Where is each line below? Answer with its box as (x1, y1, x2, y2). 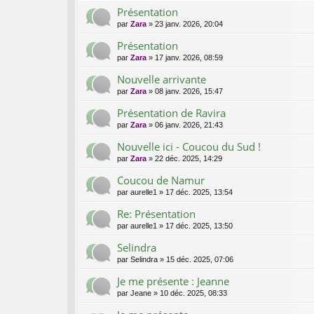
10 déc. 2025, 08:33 (160, 289, 227, 298)
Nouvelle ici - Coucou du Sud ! (117, 139, 261, 154)
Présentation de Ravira (117, 106, 226, 121)
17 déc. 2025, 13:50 (165, 221, 233, 231)
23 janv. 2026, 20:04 (155, 20, 223, 29)
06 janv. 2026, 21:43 (155, 121, 223, 130)
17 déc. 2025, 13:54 (165, 188, 233, 197)
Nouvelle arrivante (117, 72, 206, 87)
